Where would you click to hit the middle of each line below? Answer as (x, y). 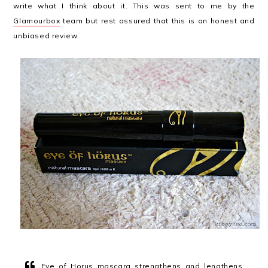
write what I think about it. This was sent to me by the (134, 6)
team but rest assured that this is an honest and (157, 21)
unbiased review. (47, 36)
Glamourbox (37, 21)
